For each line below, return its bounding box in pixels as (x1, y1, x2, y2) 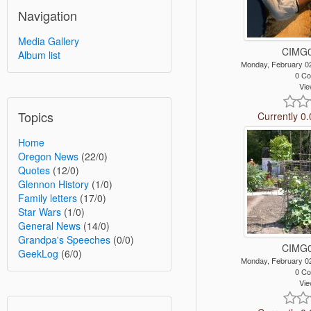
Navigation (18, 6, 77, 24)
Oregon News (18, 149, 78, 163)
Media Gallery (18, 33, 79, 48)
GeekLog (18, 246, 58, 260)
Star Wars (18, 204, 61, 219)
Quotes (18, 162, 50, 177)
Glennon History (18, 176, 89, 191)
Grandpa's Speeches (18, 232, 110, 246)
